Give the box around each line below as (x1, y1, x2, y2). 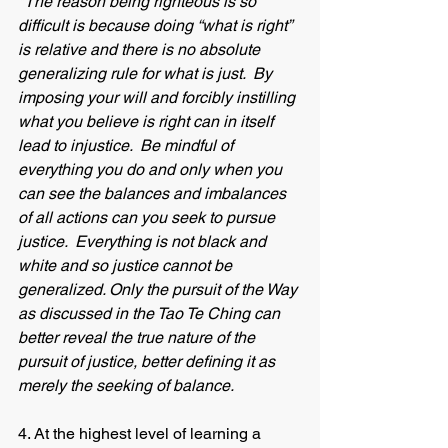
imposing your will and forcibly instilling (18, 88, 299, 107)
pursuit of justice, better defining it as (18, 352, 279, 371)
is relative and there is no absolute (18, 40, 264, 59)
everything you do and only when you (18, 160, 286, 179)
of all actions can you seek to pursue (18, 208, 279, 227)
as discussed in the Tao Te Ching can (18, 304, 284, 323)
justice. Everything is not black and (18, 232, 270, 251)
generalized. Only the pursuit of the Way (18, 280, 301, 299)
